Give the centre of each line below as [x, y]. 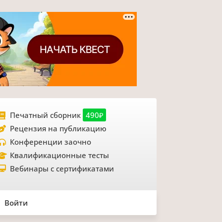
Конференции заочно [50, 142]
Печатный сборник [46, 115]
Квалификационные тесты [59, 155]
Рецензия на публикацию [58, 129]
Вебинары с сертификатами [62, 169]
